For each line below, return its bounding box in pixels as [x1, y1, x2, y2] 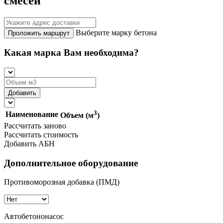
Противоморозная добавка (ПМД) [4, 178, 119, 187]
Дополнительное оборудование [4, 157, 138, 168]
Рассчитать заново [4, 121, 66, 130]
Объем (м [60, 111, 94, 120]
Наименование [5, 110, 58, 118]
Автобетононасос [4, 212, 64, 221]
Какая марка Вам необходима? [4, 47, 139, 58]
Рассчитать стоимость [4, 130, 78, 139]
